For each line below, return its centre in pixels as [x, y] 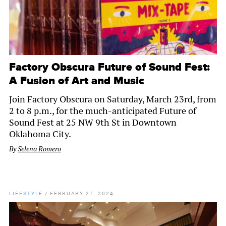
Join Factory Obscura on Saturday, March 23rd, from [113, 99]
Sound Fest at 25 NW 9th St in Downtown [93, 123]
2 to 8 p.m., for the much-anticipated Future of [103, 111]
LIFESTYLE [26, 193]
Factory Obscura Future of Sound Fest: [109, 68]
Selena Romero [39, 149]
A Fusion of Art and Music [77, 81]
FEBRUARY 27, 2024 [82, 193]
